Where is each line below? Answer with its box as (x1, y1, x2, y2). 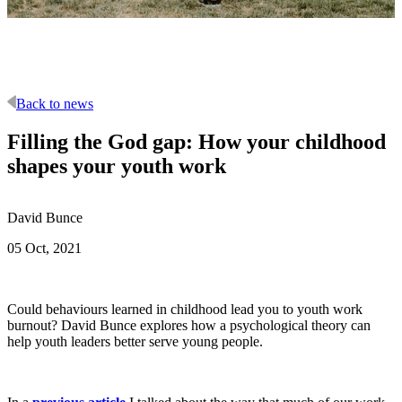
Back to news (16, 95, 93, 111)
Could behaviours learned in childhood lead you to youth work (7, 301, 363, 318)
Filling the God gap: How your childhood (7, 129, 386, 153)
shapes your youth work (7, 153, 226, 178)
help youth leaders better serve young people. (7, 334, 263, 350)
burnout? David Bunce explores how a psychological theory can (7, 318, 371, 334)
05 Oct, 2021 (7, 240, 82, 257)
